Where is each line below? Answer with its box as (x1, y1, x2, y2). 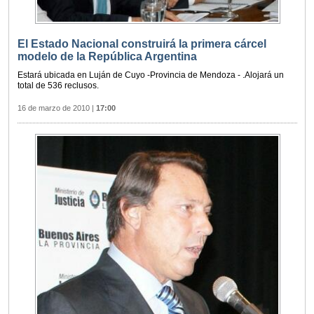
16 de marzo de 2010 (18, 103, 90, 112)
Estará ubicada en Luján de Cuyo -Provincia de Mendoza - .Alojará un (18, 69, 284, 80)
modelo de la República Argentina (18, 50, 197, 62)
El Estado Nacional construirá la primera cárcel (18, 37, 266, 50)
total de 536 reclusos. (18, 80, 99, 90)
